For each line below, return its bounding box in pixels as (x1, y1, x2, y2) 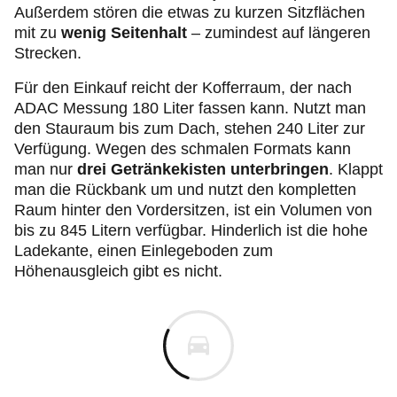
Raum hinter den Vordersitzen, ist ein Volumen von (14, 201, 372, 219)
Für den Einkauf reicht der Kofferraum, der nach (14, 79, 352, 97)
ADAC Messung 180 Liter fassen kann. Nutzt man (14, 99, 366, 117)
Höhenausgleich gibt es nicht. (14, 262, 222, 280)
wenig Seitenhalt (57, 24, 187, 42)
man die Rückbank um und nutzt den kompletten (14, 181, 356, 198)
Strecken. (14, 44, 82, 62)
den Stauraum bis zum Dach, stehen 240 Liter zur (14, 120, 365, 137)
